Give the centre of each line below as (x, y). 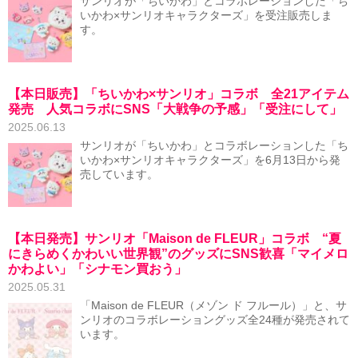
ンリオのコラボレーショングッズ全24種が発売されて (215, 320)
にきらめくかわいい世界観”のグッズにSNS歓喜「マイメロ (178, 254)
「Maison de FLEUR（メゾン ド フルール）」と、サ (213, 306)
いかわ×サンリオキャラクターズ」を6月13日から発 (210, 160)
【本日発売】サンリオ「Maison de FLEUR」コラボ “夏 (175, 239)
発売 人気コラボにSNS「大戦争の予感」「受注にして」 (175, 109)
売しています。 (119, 175)
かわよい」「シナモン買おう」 (97, 269)
